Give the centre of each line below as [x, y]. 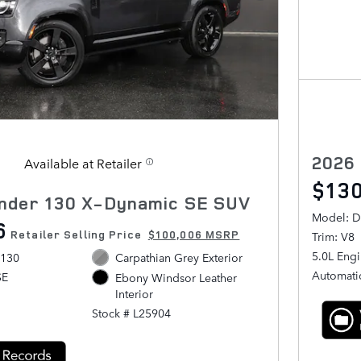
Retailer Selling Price [76, 235]
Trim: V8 [333, 237]
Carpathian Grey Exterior [178, 257]
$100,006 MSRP [194, 235]
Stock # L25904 [132, 312]
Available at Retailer [83, 163]
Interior [134, 293]
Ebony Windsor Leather [176, 277]
